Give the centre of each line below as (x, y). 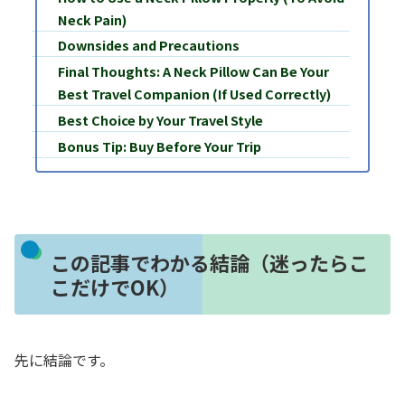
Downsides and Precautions (148, 45)
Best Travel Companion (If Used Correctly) (194, 94)
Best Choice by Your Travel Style (160, 120)
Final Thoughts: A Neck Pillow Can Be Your (193, 71)
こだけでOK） (114, 286)
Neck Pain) (92, 19)
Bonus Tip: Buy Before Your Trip (159, 146)
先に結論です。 (64, 359)
